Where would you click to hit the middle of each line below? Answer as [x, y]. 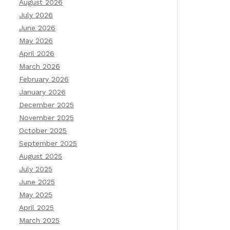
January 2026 [42, 92]
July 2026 [36, 15]
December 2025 [46, 105]
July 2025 [36, 169]
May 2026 [36, 41]
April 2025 [36, 207]
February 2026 [44, 79]
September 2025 [48, 143]
